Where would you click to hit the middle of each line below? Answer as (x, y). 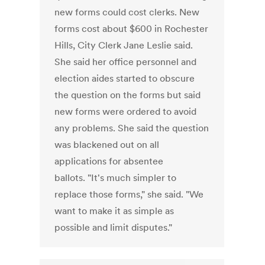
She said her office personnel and (126, 62)
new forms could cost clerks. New (127, 12)
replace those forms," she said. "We (129, 194)
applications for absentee (109, 161)
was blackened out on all (107, 145)
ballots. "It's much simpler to (116, 178)
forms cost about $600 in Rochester (132, 29)
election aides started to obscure (125, 78)
